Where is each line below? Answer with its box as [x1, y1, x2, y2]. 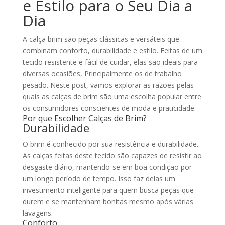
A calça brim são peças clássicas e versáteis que [22, 34, 179, 44]
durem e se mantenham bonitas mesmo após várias [22, 197, 193, 207]
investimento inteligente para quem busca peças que [22, 185, 194, 195]
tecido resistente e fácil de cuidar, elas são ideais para [22, 57, 198, 67]
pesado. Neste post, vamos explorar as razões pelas [22, 80, 194, 90]
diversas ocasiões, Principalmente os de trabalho [22, 69, 182, 79]
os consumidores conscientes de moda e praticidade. [22, 103, 196, 114]
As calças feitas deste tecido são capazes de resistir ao [22, 151, 202, 161]
